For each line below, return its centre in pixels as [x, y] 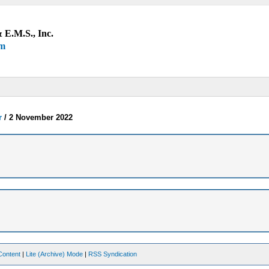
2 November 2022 [41, 117]
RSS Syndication [113, 254]
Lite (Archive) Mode [55, 254]
